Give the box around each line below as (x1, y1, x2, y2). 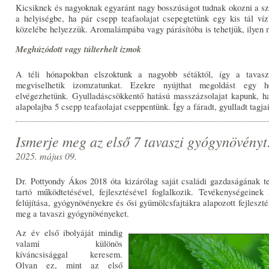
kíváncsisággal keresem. (16, 249, 122, 261)
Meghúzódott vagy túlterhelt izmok (16, 42, 142, 55)
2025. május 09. (16, 150, 77, 163)
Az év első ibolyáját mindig (16, 227, 122, 239)
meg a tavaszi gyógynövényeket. (16, 207, 130, 219)
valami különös (16, 238, 122, 250)
